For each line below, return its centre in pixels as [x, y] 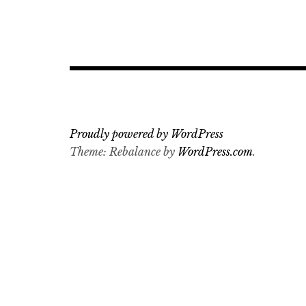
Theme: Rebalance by [124, 152]
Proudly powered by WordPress [147, 134]
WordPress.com [215, 152]
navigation [118, 36]
